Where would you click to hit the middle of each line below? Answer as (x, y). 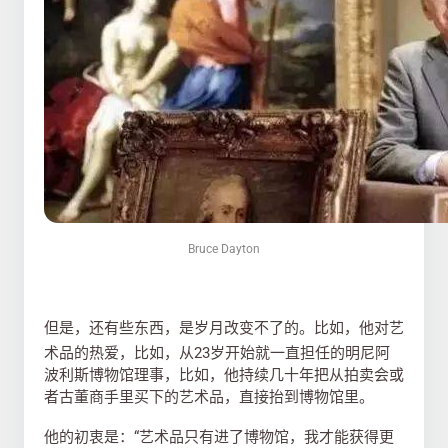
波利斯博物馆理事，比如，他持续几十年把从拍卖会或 (224, 375)
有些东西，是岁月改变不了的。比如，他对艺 (254, 328)
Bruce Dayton (224, 249)
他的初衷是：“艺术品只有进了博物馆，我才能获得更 (219, 437)
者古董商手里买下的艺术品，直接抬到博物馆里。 (209, 397)
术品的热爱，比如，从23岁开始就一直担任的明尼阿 (217, 353)
